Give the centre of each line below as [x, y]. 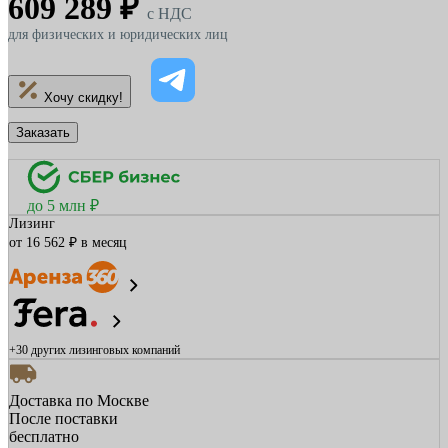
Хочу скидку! [83, 97]
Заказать [43, 132]
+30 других [37, 350]
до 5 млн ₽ [63, 205]
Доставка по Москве [79, 400]
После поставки [63, 418]
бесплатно [44, 436]
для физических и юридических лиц [118, 34]
